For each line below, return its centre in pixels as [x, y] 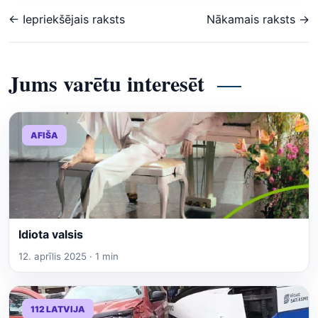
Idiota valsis [51, 234]
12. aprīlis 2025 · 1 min [68, 256]
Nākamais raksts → [258, 19]
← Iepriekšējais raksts [67, 19]
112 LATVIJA [58, 309]
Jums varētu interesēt [106, 83]
